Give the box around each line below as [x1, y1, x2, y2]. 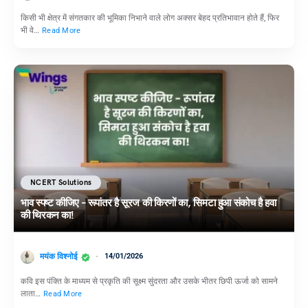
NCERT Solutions [30, 178, 92, 188]
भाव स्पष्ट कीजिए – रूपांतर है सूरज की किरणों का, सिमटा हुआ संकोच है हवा [21, 197, 276, 210]
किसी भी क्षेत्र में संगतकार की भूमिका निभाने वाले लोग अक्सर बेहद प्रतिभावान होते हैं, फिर [21, 13, 279, 23]
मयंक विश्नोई [40, 252, 78, 261]
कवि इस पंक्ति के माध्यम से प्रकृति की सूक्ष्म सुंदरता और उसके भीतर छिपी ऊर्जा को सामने [21, 276, 278, 286]
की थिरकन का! [21, 209, 74, 222]
